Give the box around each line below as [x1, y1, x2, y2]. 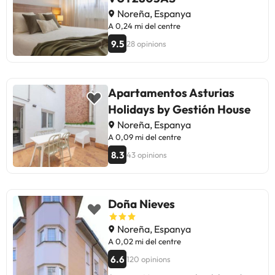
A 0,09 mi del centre [108, 132, 181, 142]
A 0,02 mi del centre [108, 236, 181, 247]
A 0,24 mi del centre [108, 21, 180, 31]
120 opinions [126, 254, 171, 265]
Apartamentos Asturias [108, 85, 234, 101]
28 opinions [126, 39, 166, 49]
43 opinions [126, 150, 167, 160]
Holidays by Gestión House [108, 102, 250, 117]
